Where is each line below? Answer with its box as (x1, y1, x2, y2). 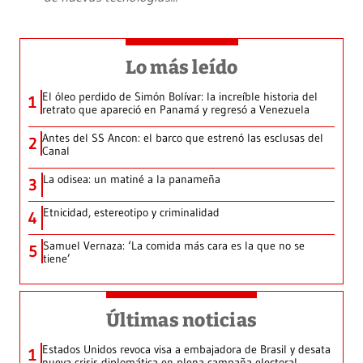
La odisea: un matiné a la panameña (43, 171, 220, 186)
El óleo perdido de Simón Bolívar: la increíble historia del (42, 88, 318, 104)
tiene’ (43, 250, 70, 266)
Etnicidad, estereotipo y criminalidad (43, 204, 220, 220)
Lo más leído (125, 55, 238, 79)
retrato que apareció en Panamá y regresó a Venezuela (42, 101, 310, 117)
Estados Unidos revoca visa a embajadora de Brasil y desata (42, 341, 331, 357)
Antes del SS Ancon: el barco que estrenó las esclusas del (42, 130, 323, 145)
